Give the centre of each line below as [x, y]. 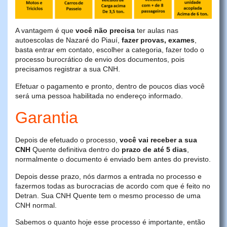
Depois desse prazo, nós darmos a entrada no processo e [108, 176]
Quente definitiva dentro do [76, 150]
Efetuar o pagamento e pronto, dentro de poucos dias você [110, 86]
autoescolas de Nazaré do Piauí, [68, 40]
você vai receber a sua [158, 140]
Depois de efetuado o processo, [67, 140]
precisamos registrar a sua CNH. [68, 69]
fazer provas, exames [158, 40]
